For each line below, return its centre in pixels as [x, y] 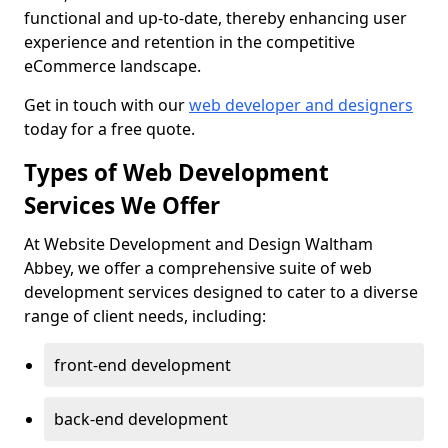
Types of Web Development [176, 172]
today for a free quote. [109, 129]
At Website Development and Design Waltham [198, 244]
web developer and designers [301, 105]
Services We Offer [122, 205]
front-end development [142, 365]
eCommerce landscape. [112, 66]
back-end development [141, 419]
